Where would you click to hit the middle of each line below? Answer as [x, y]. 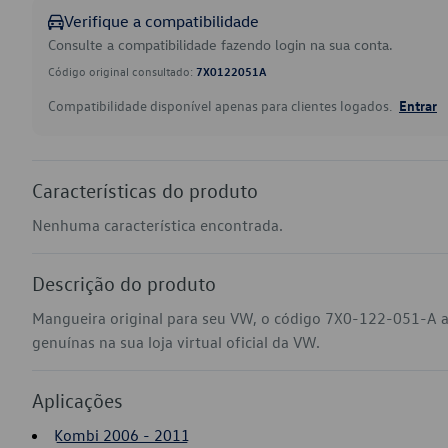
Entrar [418, 105]
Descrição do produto [124, 283]
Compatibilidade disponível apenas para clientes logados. [221, 105]
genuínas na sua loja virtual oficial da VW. [176, 342]
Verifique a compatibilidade [161, 21]
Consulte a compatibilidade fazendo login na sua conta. [220, 44]
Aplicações [77, 400]
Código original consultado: [122, 71]
